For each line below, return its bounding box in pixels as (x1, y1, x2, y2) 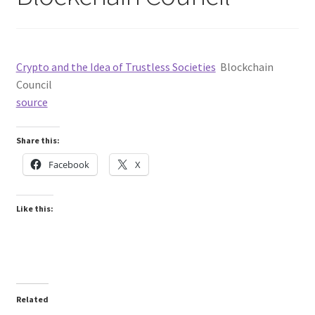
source (15, 94, 48, 109)
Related (15, 294, 49, 305)
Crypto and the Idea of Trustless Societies (15, 59, 216, 74)
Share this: (15, 135, 60, 146)
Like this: (15, 203, 53, 214)
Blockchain (219, 59, 274, 74)
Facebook (48, 158, 89, 172)
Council (15, 77, 52, 91)
